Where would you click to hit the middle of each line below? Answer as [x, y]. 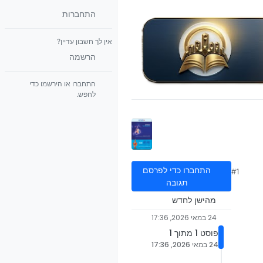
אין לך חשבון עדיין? [85, 41]
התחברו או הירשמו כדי [63, 84]
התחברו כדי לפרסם [177, 170]
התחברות [79, 14]
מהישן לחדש [194, 200]
